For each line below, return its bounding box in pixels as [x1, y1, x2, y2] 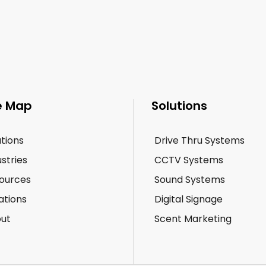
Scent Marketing [154, 212, 232, 226]
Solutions [151, 97, 207, 114]
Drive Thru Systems [154, 134, 245, 147]
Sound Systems [154, 173, 225, 186]
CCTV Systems [154, 153, 223, 167]
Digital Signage [154, 192, 223, 206]
